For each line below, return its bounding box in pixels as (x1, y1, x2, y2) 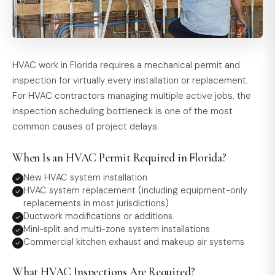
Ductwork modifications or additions (23, 210, 172, 222)
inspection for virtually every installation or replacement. (12, 74, 248, 87)
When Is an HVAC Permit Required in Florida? (12, 150, 227, 165)
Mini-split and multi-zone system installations (23, 223, 210, 234)
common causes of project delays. (12, 120, 159, 133)
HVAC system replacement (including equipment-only (23, 184, 247, 196)
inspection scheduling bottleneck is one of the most (12, 104, 233, 117)
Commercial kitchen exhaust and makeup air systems (23, 236, 244, 247)
